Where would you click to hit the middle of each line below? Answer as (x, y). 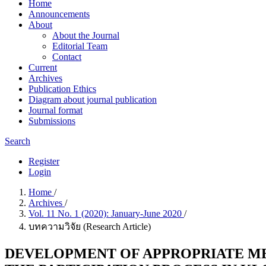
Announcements (59, 14)
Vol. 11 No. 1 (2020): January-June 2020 (106, 213)
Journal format (56, 110)
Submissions (52, 121)
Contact (67, 57)
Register (44, 161)
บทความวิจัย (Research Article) (90, 227)
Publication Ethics (62, 89)
